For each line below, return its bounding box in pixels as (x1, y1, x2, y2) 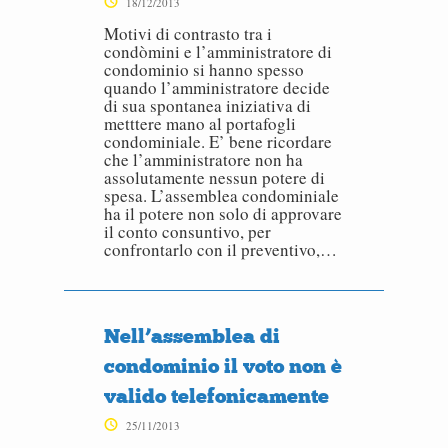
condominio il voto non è (104, 354, 342, 378)
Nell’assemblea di (104, 324, 280, 348)
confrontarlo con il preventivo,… (104, 238, 337, 261)
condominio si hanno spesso (104, 58, 304, 81)
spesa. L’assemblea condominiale (104, 184, 339, 207)
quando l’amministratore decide (104, 76, 330, 99)
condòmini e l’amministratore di (104, 40, 332, 63)
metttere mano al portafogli (104, 112, 296, 135)
